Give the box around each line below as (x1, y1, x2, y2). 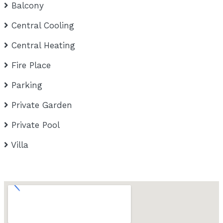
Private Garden (11, 100, 73, 111)
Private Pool (11, 120, 60, 130)
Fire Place (11, 60, 51, 71)
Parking (11, 80, 43, 91)
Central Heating (11, 40, 76, 51)
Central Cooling (11, 20, 75, 31)
